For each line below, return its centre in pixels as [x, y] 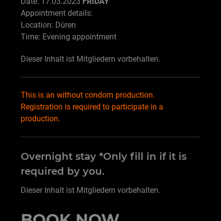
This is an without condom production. [88, 95]
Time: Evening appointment [69, 37]
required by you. [63, 171]
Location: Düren [48, 25]
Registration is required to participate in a [92, 107]
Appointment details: [57, 13]
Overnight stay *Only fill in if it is [104, 156]
